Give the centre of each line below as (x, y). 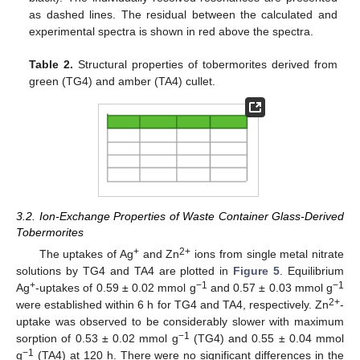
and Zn (159, 254)
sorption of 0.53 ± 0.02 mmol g (97, 338)
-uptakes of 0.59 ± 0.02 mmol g (116, 287)
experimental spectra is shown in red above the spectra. (172, 31)
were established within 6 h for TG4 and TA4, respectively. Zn (172, 304)
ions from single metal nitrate (268, 254)
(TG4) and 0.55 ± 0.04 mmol (266, 338)
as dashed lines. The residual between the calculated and (183, 14)
